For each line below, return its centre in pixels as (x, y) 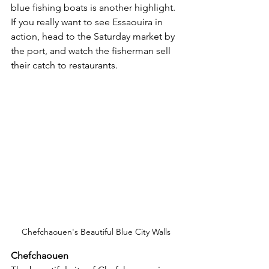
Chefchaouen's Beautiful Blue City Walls (96, 232)
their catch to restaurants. (64, 65)
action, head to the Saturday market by (94, 37)
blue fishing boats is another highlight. (95, 8)
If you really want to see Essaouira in (88, 22)
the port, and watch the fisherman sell (92, 51)
